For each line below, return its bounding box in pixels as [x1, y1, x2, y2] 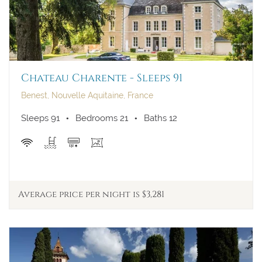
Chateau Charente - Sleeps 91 [21, 71, 182, 85]
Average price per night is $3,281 [18, 188, 164, 201]
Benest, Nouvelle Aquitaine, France [21, 91, 153, 100]
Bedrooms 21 [75, 113, 128, 123]
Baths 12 [144, 113, 177, 123]
